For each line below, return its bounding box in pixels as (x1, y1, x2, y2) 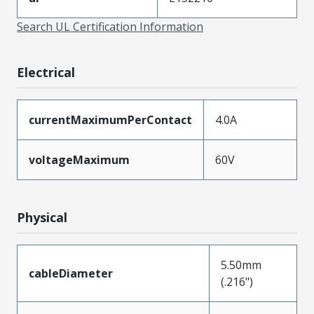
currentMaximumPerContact (29, 111, 192, 128)
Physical (17, 208, 67, 226)
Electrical (17, 63, 75, 81)
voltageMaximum (29, 151, 130, 168)
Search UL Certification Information (17, 18, 203, 34)
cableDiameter (29, 265, 113, 281)
